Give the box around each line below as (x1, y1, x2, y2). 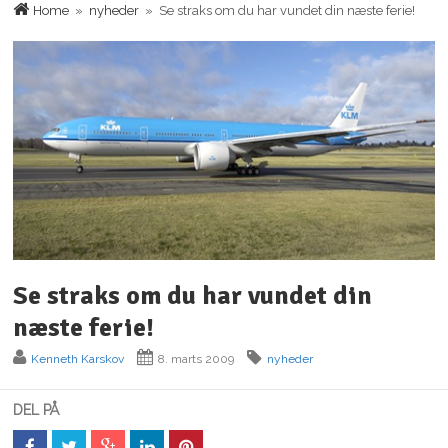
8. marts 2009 (158, 352, 235, 367)
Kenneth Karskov (31, 352, 125, 367)
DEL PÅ (13, 402, 60, 419)
